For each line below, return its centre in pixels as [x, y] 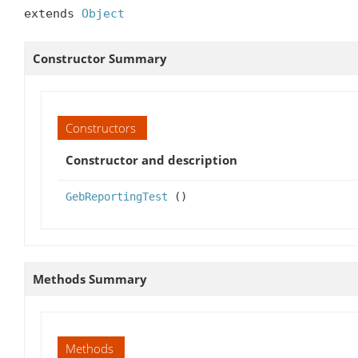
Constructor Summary [100, 58]
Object [103, 13]
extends [53, 13]
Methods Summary [90, 278]
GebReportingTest [117, 196]
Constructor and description [151, 159]
